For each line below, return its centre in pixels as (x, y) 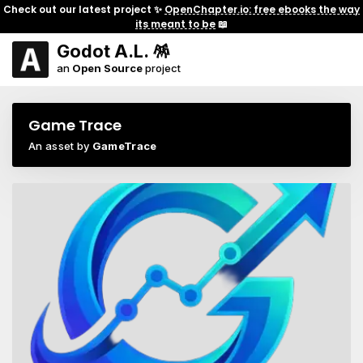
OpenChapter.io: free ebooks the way (262, 9)
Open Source (107, 68)
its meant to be (175, 23)
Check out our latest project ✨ (84, 9)
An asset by (60, 146)
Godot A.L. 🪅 (113, 51)
